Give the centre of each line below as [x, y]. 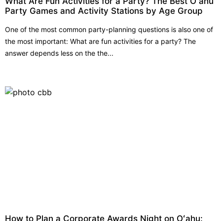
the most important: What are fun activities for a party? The [100, 41]
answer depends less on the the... [59, 53]
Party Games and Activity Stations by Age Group [104, 11]
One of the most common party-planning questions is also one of [109, 30]
